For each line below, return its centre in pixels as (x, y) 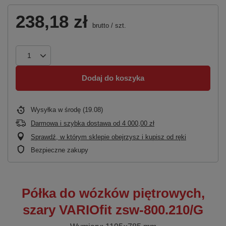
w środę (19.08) (80, 109)
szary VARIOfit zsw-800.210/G (113, 210)
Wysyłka (44, 109)
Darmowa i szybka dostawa (71, 123)
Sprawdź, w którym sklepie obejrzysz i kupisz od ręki (108, 137)
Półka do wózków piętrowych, (113, 193)
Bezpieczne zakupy (60, 150)
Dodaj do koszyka (113, 78)
